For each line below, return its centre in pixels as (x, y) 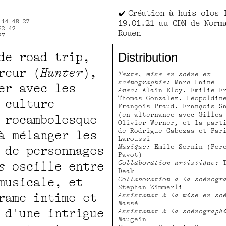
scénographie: (144, 82)
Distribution (148, 58)
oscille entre (54, 167)
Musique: (134, 147)
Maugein (132, 220)
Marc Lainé (193, 82)
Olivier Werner (146, 123)
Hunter (62, 73)
